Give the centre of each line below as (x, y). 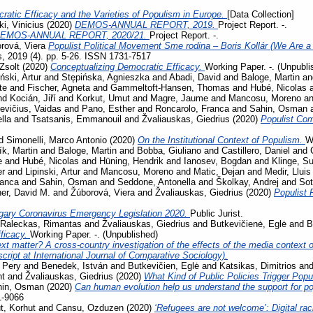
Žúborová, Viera (103, 192)
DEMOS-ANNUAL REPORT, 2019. (146, 24)
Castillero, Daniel (256, 150)
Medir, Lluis (288, 171)
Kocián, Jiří (33, 98)
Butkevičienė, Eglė (248, 224)
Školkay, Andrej (247, 182)
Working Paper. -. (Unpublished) (94, 234)
